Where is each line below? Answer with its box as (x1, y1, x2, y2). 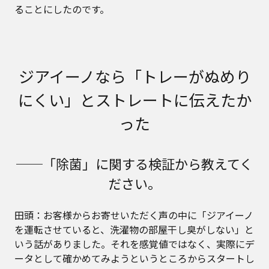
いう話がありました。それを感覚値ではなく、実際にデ (14, 237, 255, 251)
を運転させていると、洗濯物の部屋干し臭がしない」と (14, 222, 254, 237)
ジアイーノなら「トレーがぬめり (18, 65, 251, 87)
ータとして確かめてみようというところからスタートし (14, 251, 255, 265)
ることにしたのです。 (14, 2, 109, 16)
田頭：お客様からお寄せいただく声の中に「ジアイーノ (14, 208, 253, 222)
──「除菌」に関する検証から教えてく (16, 154, 253, 173)
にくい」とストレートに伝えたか (17, 88, 252, 110)
